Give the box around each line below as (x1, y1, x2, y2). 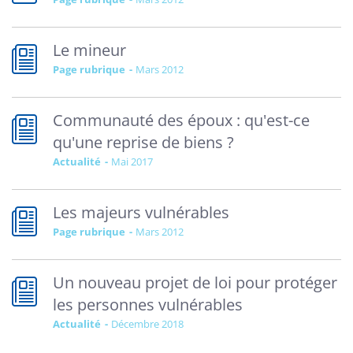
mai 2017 (121, 154, 153, 169)
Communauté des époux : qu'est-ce (53, 110, 310, 131)
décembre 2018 (118, 317, 184, 331)
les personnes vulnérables (53, 294, 243, 315)
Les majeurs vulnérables (53, 202, 229, 223)
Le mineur (53, 39, 126, 61)
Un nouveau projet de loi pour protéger (53, 272, 337, 293)
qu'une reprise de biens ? (53, 132, 234, 153)
